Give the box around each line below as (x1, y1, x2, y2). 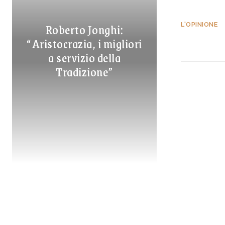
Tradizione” (56, 62, 113, 81)
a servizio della (48, 48, 121, 67)
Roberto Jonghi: (45, 20, 124, 39)
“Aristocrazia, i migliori (27, 34, 142, 53)
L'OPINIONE (181, 21, 217, 28)
